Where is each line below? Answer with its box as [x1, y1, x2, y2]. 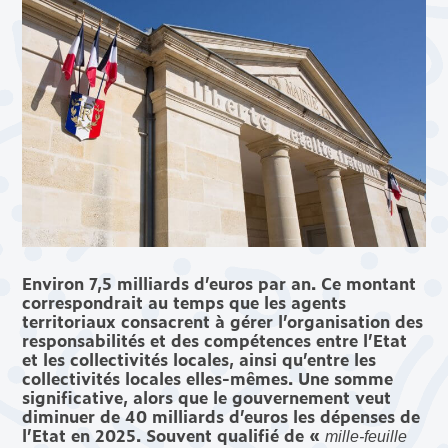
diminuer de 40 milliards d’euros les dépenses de [22, 404, 421, 429]
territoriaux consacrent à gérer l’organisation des [22, 309, 424, 334]
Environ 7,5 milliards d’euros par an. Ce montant [22, 271, 417, 296]
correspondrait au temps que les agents [22, 290, 347, 315]
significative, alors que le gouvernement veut [22, 385, 392, 410]
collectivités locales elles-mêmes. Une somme [22, 366, 394, 391]
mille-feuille [325, 428, 408, 446]
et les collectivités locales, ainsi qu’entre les [22, 347, 377, 372]
